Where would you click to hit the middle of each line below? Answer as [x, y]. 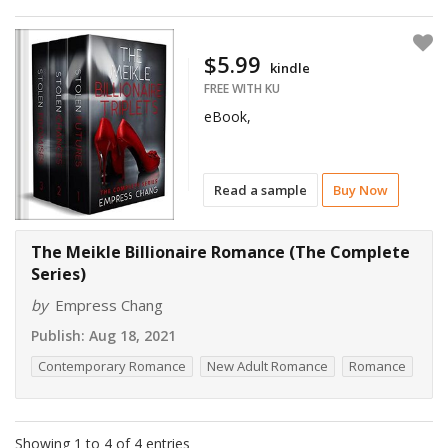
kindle [290, 68]
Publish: [58, 335]
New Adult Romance [267, 365]
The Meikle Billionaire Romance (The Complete [220, 251]
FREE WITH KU [242, 88]
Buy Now [361, 190]
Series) [58, 273]
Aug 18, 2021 [130, 335]
